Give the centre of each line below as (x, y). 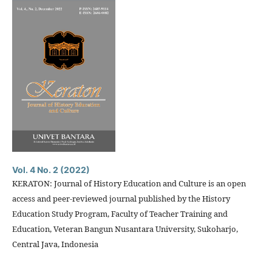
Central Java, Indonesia (55, 244)
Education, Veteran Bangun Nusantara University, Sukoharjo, (125, 229)
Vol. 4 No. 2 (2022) (51, 170)
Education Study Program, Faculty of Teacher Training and (120, 214)
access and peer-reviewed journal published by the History (121, 199)
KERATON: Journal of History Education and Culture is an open (129, 183)
